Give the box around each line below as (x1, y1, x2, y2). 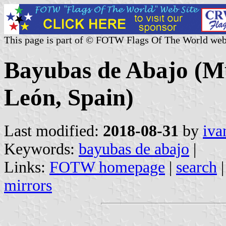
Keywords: (4, 140, 79, 158)
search (176, 158, 217, 176)
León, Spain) (4, 84, 134, 111)
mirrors (4, 176, 52, 194)
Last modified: (4, 122, 103, 140)
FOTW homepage (49, 158, 165, 176)
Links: (4, 158, 49, 176)
